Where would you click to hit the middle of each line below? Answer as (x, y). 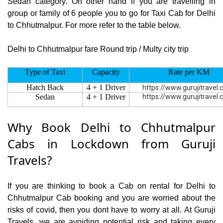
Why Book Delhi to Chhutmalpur (111, 127)
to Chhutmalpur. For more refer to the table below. (94, 25)
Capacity (106, 72)
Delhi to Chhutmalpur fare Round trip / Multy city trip (98, 49)
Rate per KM (188, 72)
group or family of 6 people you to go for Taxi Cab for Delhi (111, 13)
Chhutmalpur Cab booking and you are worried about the (111, 198)
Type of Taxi (45, 72)
